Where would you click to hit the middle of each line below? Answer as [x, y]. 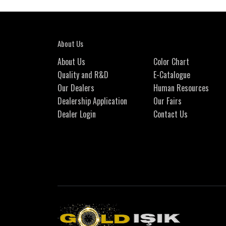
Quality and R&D [83, 75]
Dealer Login [77, 114]
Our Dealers [76, 88]
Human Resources [181, 88]
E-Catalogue [172, 75]
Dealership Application [92, 101]
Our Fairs [167, 101]
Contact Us [171, 114]
